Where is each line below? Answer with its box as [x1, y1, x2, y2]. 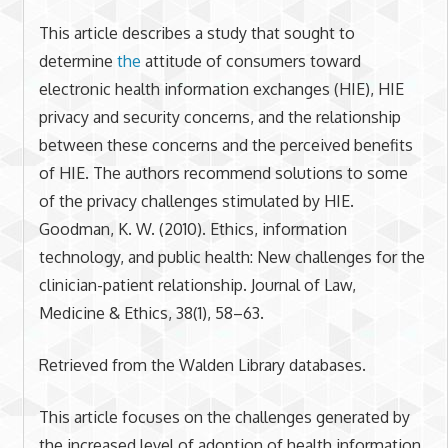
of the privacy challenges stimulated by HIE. [38, 190, 354, 211]
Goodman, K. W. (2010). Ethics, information [38, 218, 347, 239]
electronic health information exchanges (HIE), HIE [38, 78, 404, 99]
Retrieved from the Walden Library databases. [38, 354, 366, 375]
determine [38, 50, 117, 71]
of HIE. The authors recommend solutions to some [38, 162, 408, 183]
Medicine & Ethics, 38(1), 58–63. [38, 302, 264, 323]
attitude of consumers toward [140, 50, 361, 71]
